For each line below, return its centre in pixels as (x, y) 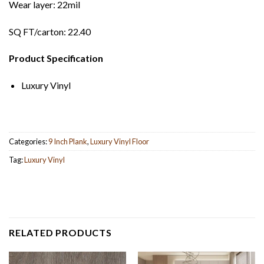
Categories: (29, 141)
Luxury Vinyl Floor (120, 141)
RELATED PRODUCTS (60, 232)
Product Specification (56, 58)
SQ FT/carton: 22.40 (50, 31)
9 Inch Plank (68, 141)
